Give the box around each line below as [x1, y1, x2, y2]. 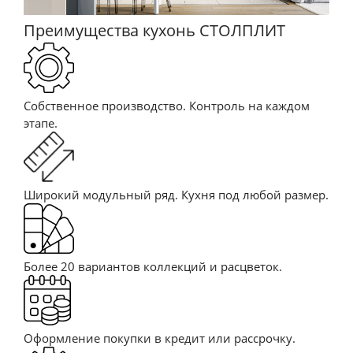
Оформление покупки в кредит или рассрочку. [24, 329, 295, 346]
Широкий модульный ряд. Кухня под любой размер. [24, 186, 329, 203]
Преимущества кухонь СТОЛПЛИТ [24, 19, 285, 41]
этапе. [24, 114, 58, 131]
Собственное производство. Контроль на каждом [24, 97, 310, 113]
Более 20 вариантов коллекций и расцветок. [24, 258, 282, 274]
